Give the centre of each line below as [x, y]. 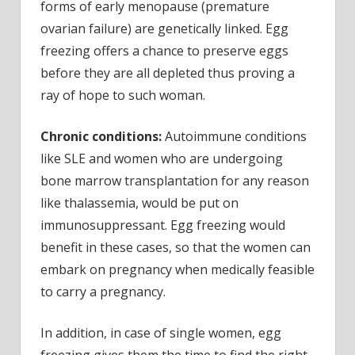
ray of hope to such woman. [123, 95]
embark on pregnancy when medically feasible [177, 269]
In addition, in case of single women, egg [161, 332]
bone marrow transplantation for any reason [175, 180]
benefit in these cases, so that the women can [176, 247]
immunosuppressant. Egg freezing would [163, 225]
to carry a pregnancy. [103, 291]
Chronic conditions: [101, 136]
